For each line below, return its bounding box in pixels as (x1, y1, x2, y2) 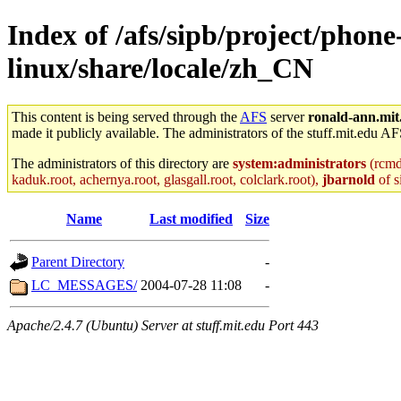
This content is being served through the (12, 108, 240, 124)
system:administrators (233, 155, 366, 171)
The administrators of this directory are (12, 155, 233, 171)
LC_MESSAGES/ (31, 277, 137, 293)
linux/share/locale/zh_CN (7, 52, 313, 85)
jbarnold (322, 171, 375, 187)
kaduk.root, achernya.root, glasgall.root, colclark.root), (12, 171, 322, 187)
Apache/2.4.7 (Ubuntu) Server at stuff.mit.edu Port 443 (7, 317, 319, 333)
